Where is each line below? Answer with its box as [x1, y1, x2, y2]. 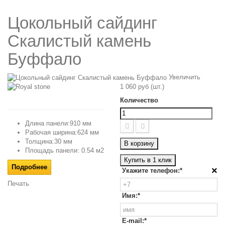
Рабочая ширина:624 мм [25, 129, 99, 137]
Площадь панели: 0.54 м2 [25, 147, 104, 155]
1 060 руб [120, 82, 149, 90]
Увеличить [169, 73, 200, 81]
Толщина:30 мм [25, 138, 72, 146]
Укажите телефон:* [120, 166, 182, 174]
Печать [8, 180, 29, 188]
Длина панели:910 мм [25, 120, 91, 128]
